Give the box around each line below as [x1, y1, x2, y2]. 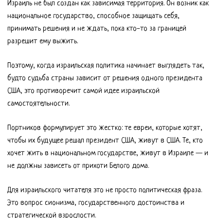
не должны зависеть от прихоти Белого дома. [7, 162, 149, 170]
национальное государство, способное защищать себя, [7, 12, 180, 20]
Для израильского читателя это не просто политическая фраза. [7, 186, 202, 195]
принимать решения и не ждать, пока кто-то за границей [7, 25, 186, 33]
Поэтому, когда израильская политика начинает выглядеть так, [7, 62, 204, 70]
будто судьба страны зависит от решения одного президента [7, 74, 202, 83]
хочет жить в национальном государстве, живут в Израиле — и [7, 149, 208, 158]
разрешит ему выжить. [7, 37, 78, 46]
